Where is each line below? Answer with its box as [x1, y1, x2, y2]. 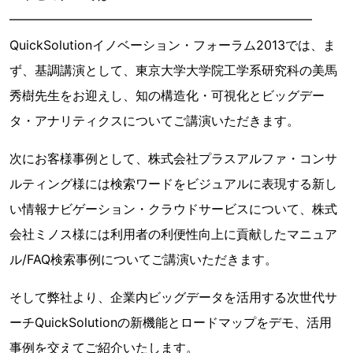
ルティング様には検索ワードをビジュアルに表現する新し [9, 176, 337, 191]
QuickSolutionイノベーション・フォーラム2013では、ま [9, 37, 336, 53]
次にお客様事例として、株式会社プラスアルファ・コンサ [9, 150, 337, 166]
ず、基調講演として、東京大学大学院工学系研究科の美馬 [9, 62, 337, 78]
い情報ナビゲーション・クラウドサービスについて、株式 [9, 201, 337, 217]
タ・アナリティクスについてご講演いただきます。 [9, 113, 299, 128]
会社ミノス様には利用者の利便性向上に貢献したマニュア [9, 226, 337, 242]
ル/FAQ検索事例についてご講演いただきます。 [9, 251, 277, 267]
